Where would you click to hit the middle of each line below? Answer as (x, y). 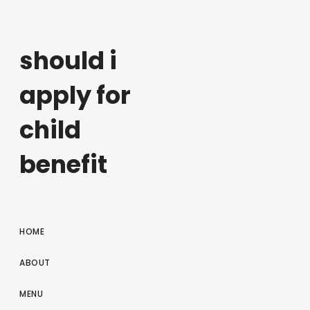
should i (68, 61)
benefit (63, 165)
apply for (75, 95)
